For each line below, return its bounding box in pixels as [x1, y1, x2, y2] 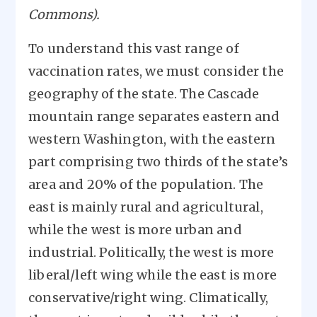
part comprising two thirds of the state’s [28, 154, 289, 171]
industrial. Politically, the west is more [28, 244, 275, 261]
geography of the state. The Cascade [28, 86, 260, 103]
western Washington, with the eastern [28, 131, 276, 148]
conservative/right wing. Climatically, [28, 289, 268, 306]
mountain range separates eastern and [28, 108, 280, 125]
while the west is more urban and [28, 221, 242, 238]
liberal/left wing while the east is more [28, 267, 277, 284]
